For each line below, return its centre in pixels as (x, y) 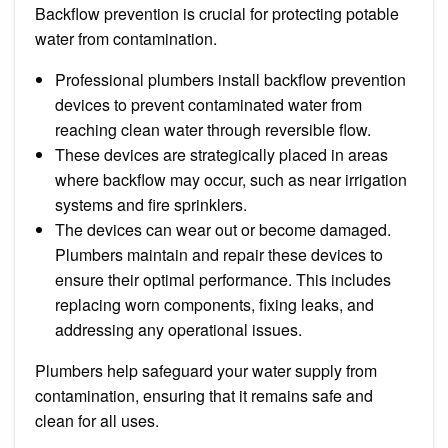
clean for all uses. (97, 420)
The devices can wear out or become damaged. (223, 229)
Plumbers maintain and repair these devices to (219, 254)
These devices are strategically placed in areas (221, 154)
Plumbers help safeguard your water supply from (206, 370)
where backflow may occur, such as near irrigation (231, 179)
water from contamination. (128, 38)
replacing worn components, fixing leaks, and (214, 304)
